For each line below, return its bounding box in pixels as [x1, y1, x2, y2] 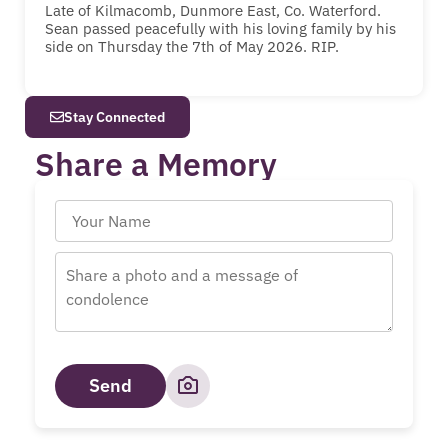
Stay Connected [64, 107, 165, 126]
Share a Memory [35, 142, 277, 185]
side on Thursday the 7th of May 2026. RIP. [45, 36, 339, 56]
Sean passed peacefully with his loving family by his [45, 18, 396, 38]
